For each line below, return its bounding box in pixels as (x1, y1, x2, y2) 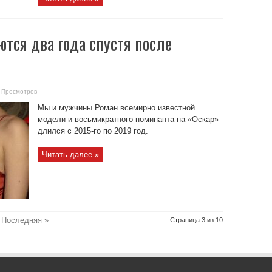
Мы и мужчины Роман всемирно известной (37, 103, 195, 112)
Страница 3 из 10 (169, 216, 223, 223)
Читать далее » (41, 150, 99, 159)
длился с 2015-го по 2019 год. (37, 126, 148, 135)
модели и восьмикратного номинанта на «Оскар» (37, 115, 219, 124)
